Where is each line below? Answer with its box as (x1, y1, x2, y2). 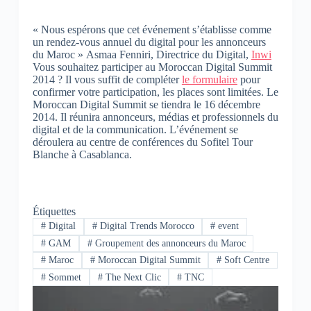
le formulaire (181, 74, 237, 86)
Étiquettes (32, 205, 76, 218)
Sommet (45, 271, 81, 283)
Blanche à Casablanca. (32, 149, 132, 161)
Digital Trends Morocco (96, 221, 194, 232)
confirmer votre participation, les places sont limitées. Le (32, 86, 278, 99)
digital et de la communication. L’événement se (32, 124, 238, 136)
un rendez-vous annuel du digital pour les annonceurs (32, 36, 266, 49)
